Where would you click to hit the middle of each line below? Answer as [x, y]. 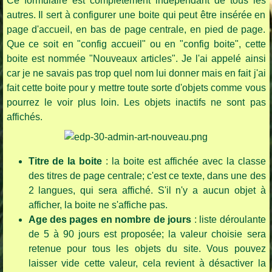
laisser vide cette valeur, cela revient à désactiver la [147, 263]
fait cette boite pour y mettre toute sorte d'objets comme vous [136, 88]
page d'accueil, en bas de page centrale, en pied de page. [136, 30]
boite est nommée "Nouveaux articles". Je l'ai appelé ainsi [136, 59]
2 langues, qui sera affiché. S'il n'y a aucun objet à [147, 191]
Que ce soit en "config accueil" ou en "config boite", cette [136, 44]
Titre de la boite [65, 161]
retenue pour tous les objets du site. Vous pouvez [147, 249]
